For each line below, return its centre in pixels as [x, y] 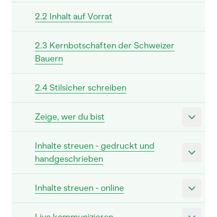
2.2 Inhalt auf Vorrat [74, 16]
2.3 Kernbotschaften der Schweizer [105, 46]
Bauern [49, 59]
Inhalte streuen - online [79, 188]
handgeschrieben [69, 159]
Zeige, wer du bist [70, 117]
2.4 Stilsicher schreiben [81, 88]
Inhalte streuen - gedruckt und [95, 146]
